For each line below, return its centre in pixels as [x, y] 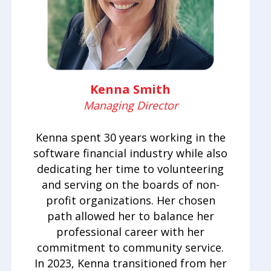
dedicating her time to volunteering [131, 168]
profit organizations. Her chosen [130, 200]
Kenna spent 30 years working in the [130, 137]
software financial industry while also [131, 153]
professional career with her [131, 231]
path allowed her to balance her [130, 216]
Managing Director [130, 105]
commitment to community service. [131, 247]
